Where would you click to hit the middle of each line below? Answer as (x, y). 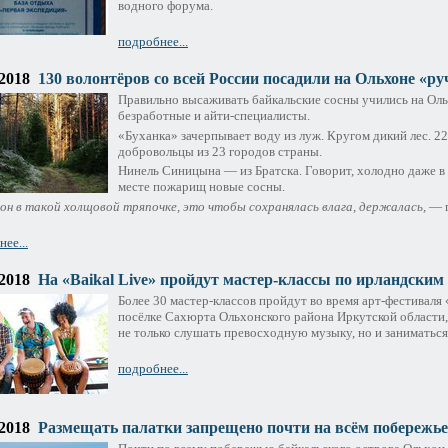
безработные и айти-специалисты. (214, 115)
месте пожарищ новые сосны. (201, 187)
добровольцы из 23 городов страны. (220, 151)
